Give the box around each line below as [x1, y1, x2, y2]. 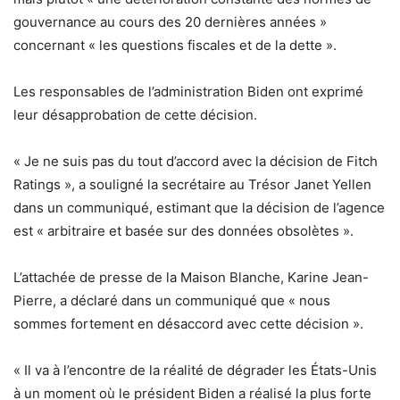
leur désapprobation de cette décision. [13, 106, 257, 124]
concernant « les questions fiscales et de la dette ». [13, 37, 337, 54]
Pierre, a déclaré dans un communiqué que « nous [13, 292, 330, 310]
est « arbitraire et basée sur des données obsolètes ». [13, 222, 354, 240]
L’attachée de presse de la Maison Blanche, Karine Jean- [13, 269, 369, 287]
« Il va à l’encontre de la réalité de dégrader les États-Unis [13, 362, 377, 379]
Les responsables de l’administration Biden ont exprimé [13, 83, 363, 101]
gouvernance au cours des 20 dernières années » [13, 13, 327, 31]
